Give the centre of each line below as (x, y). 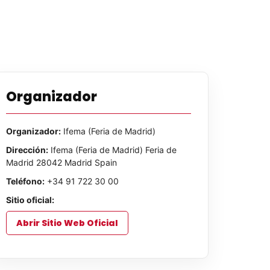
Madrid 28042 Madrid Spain (61, 162)
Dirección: (27, 149)
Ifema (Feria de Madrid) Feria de (112, 149)
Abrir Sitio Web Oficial (67, 223)
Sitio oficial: (30, 199)
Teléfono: (25, 181)
